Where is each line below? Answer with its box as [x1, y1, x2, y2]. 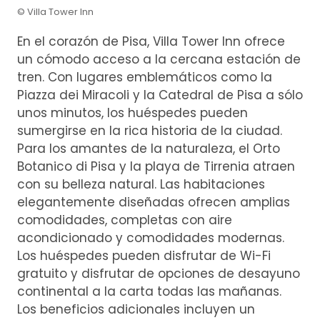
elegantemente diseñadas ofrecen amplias [17, 194, 290, 211]
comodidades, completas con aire [17, 211, 232, 229]
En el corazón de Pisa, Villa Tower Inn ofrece [17, 33, 285, 51]
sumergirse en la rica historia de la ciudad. [17, 122, 282, 140]
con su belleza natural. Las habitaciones [17, 176, 265, 194]
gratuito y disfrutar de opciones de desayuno [17, 265, 300, 283]
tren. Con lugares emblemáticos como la [17, 69, 272, 86]
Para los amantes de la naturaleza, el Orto [17, 140, 280, 158]
